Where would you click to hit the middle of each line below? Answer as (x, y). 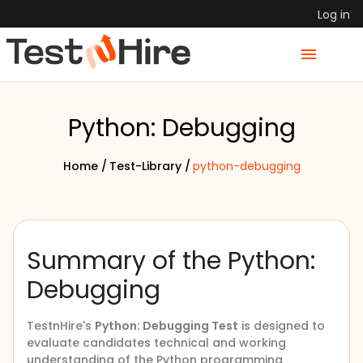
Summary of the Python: (171, 261)
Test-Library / (149, 166)
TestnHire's (61, 326)
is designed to (282, 326)
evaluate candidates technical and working (156, 343)
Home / (85, 166)
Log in (334, 14)
